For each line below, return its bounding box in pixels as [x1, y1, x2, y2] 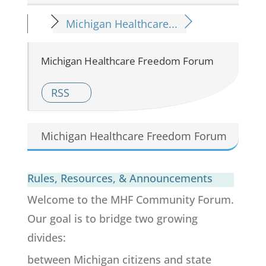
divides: [27, 230, 66, 245]
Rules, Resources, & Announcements [27, 170, 213, 185]
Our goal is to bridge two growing [27, 211, 198, 226]
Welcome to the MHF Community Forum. [27, 192, 234, 207]
